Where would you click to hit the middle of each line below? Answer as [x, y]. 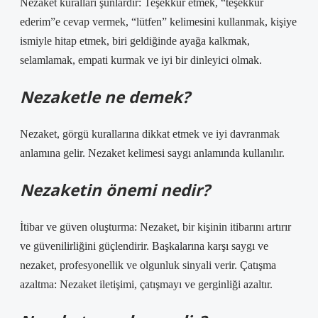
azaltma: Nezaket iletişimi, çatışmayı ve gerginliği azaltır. [146, 284]
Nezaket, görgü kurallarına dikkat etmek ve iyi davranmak [150, 134]
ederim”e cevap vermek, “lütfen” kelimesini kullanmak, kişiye [158, 22]
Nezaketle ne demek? [105, 97]
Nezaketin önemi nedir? [115, 190]
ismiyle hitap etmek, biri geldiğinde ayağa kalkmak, [135, 41]
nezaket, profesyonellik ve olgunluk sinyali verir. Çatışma [148, 265]
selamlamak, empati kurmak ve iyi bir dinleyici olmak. [141, 60]
